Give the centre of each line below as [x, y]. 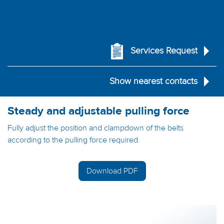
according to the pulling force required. [74, 140]
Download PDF [112, 171]
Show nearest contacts [153, 81]
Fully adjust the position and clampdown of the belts [95, 128]
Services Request [164, 51]
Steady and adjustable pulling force [98, 111]
